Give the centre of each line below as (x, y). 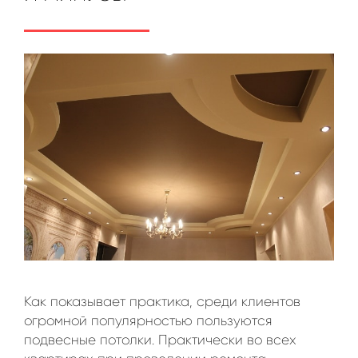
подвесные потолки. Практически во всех (160, 340)
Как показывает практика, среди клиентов (162, 301)
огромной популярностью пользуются (148, 320)
